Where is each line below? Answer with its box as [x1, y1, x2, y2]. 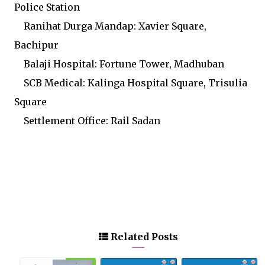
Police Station [14, 1, 80, 14]
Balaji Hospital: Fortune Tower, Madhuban [14, 58, 224, 70]
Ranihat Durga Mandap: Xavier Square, [14, 20, 206, 33]
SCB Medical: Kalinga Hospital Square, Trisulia [14, 77, 247, 89]
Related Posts [108, 231, 178, 243]
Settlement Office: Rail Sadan [14, 115, 160, 127]
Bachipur [14, 39, 59, 51]
